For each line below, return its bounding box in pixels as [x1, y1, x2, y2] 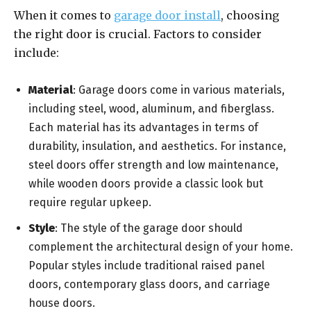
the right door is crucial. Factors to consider [14, 27, 262, 42]
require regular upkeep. [28, 196, 151, 210]
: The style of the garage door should [55, 221, 243, 235]
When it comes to [14, 8, 114, 23]
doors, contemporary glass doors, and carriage [28, 278, 270, 292]
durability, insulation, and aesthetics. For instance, [28, 140, 286, 153]
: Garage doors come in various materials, [73, 83, 285, 97]
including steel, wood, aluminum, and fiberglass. [28, 102, 274, 116]
